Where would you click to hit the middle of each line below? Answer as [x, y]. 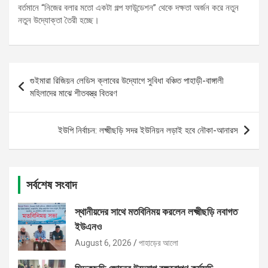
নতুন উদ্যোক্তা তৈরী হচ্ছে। [59, 21]
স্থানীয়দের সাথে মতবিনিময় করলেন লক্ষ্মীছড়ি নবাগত [156, 212]
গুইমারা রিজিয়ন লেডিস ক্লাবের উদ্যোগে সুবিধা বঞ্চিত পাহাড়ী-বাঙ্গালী [127, 81]
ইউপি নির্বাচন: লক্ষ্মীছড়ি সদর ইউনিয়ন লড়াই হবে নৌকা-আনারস [148, 131]
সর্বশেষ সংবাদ [51, 185]
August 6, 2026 [103, 243]
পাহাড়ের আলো [159, 243]
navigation [43, 91]
